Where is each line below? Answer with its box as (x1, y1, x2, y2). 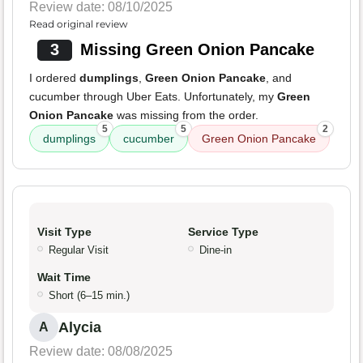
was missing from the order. (113, 109, 258, 122)
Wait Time (37, 271, 91, 284)
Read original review (29, 18, 128, 31)
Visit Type (37, 225, 92, 239)
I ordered (29, 71, 79, 85)
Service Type (188, 225, 258, 239)
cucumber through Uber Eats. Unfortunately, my (29, 90, 277, 104)
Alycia (58, 319, 101, 336)
